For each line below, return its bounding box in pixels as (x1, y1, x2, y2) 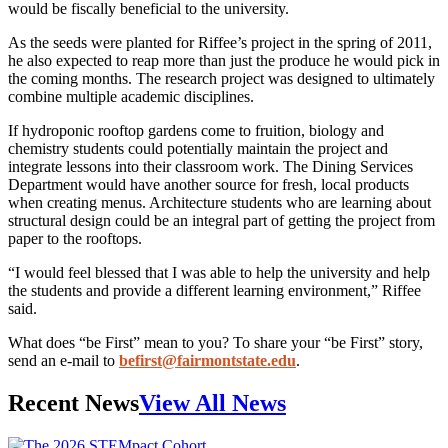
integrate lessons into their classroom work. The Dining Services (8, 157, 413, 175)
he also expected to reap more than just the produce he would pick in (8, 51, 440, 69)
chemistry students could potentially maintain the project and (8, 139, 388, 157)
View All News (139, 389, 286, 416)
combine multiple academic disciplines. (8, 87, 262, 105)
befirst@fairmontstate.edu (119, 351, 296, 369)
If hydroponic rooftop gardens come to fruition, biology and (8, 121, 384, 139)
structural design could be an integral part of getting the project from (8, 211, 435, 229)
